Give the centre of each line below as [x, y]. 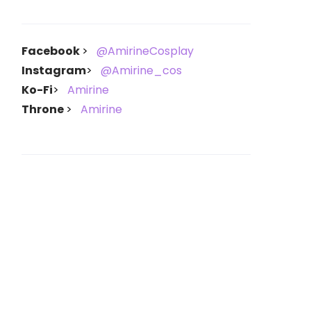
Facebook [52, 51]
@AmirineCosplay [145, 51]
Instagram [54, 70]
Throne [44, 109]
